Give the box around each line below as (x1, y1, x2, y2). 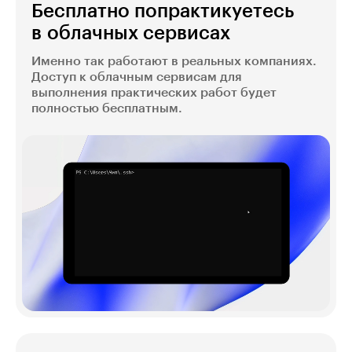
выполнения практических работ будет (31, 86, 277, 99)
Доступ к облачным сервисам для (31, 70, 242, 83)
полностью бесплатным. (31, 101, 182, 115)
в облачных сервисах (31, 23, 230, 42)
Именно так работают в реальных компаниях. (31, 54, 317, 68)
